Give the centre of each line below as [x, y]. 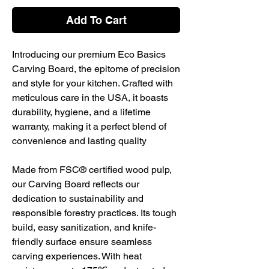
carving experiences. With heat [77, 256]
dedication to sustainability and [78, 198]
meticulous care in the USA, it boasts [90, 97]
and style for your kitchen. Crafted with [92, 83]
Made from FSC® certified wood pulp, [92, 169]
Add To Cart [96, 20]
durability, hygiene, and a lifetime [81, 112]
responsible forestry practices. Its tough [94, 213]
